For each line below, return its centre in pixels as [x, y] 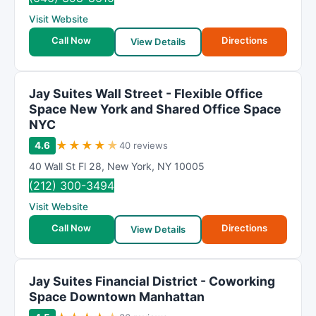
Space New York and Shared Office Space [155, 109]
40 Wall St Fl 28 [65, 166]
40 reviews [144, 145]
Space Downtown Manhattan [117, 297]
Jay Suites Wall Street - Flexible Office [146, 93]
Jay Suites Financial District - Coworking [152, 281]
